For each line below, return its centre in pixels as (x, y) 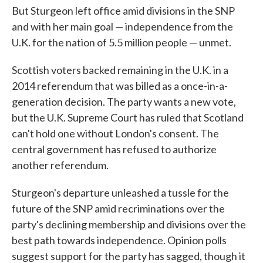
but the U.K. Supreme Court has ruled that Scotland (128, 117)
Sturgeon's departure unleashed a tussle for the (120, 193)
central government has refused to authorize (114, 149)
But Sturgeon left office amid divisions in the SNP (123, 11)
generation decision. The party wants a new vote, (124, 102)
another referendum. (60, 165)
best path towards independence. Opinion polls (119, 240)
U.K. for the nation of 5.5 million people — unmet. (122, 42)
